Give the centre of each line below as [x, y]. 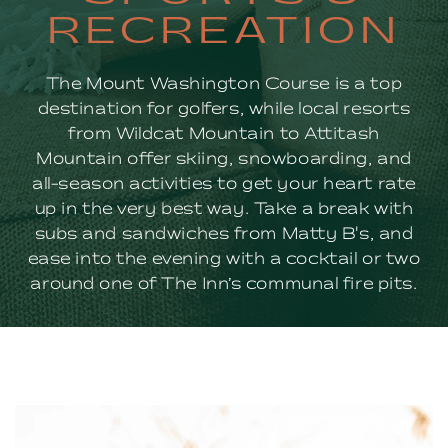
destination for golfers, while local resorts [224, 109]
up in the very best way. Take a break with [224, 209]
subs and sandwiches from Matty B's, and [224, 234]
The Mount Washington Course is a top [224, 84]
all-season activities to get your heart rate [224, 184]
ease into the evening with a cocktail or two [224, 259]
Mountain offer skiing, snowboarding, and [224, 159]
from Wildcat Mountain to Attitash [224, 134]
